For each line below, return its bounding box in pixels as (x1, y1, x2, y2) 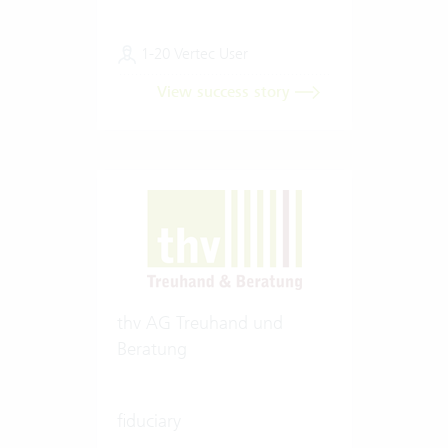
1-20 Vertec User (136, 43, 248, 63)
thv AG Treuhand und (116, 310, 283, 334)
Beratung (116, 336, 187, 360)
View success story (156, 81, 295, 102)
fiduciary (116, 408, 181, 432)
